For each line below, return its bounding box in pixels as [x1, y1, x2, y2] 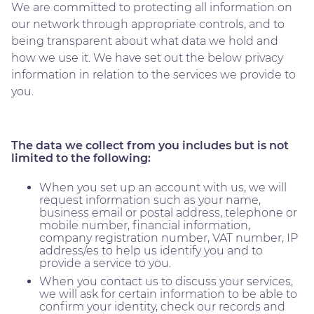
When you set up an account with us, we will [39, 180, 287, 194]
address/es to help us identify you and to [39, 243, 263, 257]
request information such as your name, [39, 193, 261, 207]
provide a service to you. [39, 256, 171, 270]
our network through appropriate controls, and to [11, 17, 285, 31]
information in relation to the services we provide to [11, 67, 296, 81]
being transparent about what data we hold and [11, 34, 278, 48]
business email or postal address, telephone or [39, 205, 297, 219]
